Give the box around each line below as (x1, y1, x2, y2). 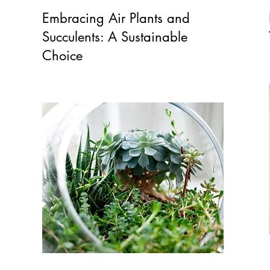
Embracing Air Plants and (42, 10, 190, 27)
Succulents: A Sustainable (42, 28, 188, 45)
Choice (42, 47, 83, 64)
